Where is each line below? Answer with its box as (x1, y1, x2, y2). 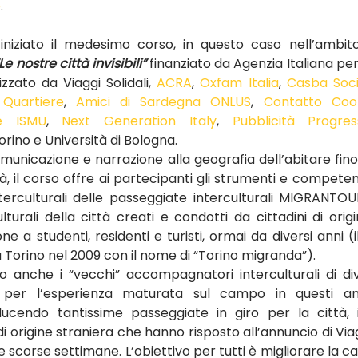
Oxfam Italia (200, 74, 279, 92)
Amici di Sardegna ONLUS (75, 93, 252, 111)
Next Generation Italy (62, 112, 217, 130)
